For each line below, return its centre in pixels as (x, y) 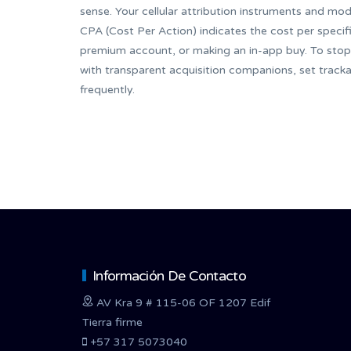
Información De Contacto (169, 276)
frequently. (107, 90)
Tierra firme (112, 323)
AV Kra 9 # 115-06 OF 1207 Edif (182, 303)
